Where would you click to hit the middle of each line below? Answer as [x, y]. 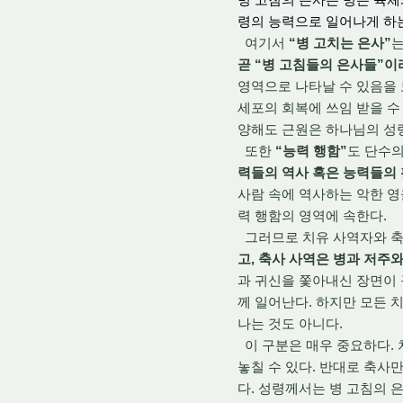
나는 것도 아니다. [290, 323]
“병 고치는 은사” [338, 43]
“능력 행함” [311, 151]
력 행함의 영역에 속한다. [312, 215]
